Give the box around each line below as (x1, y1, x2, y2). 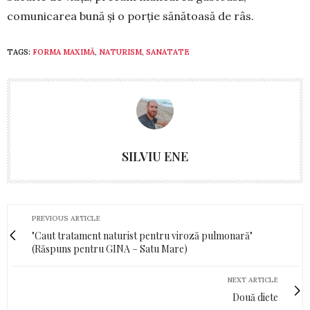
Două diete (232, 291, 278, 304)
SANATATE (146, 47, 190, 57)
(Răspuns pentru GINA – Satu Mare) (32, 242, 188, 255)
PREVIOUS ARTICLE (32, 214, 100, 223)
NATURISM (99, 47, 142, 57)
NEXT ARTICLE (228, 275, 278, 284)
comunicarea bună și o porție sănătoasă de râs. (7, 9, 254, 23)
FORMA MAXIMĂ (33, 47, 95, 57)
